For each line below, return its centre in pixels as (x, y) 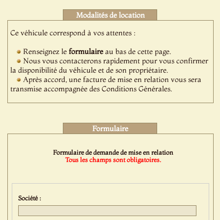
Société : (31, 198)
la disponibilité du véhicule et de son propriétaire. (89, 70)
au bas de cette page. (137, 51)
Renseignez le (45, 51)
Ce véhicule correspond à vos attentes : (73, 33)
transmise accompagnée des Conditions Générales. (91, 89)
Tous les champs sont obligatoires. (113, 160)
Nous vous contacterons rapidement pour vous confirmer (115, 61)
